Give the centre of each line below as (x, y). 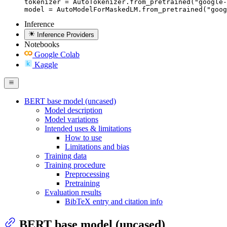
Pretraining (82, 183)
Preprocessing (87, 174)
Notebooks (42, 44)
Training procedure (75, 165)
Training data (66, 156)
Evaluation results (73, 193)
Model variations (71, 120)
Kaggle (46, 64)
